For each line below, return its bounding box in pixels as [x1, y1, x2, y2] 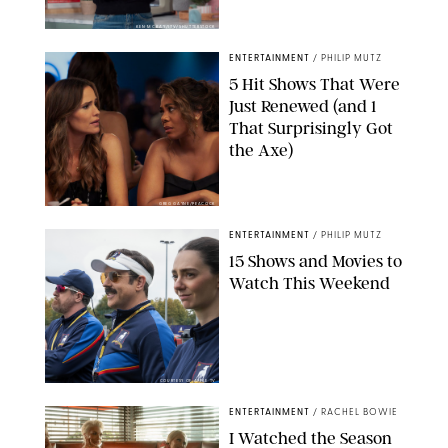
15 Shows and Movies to [229, 250, 402, 271]
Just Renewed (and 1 [229, 95, 377, 116]
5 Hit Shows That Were [229, 73, 400, 94]
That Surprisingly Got [229, 117, 393, 138]
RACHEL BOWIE [321, 407, 398, 417]
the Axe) [229, 139, 293, 160]
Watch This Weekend [229, 272, 390, 293]
